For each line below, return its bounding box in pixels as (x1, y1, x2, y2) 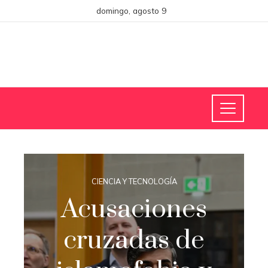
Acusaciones (61, 193, 207, 226)
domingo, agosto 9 (96, 5, 166, 16)
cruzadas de (63, 224, 205, 257)
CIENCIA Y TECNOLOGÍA (91, 176, 177, 186)
